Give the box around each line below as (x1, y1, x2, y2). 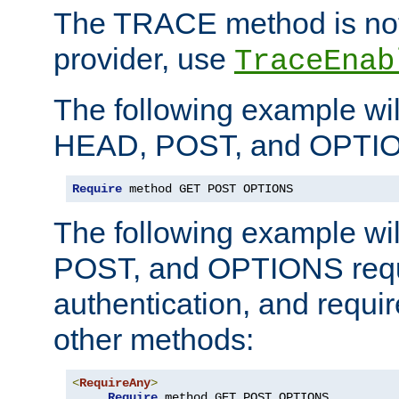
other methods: (53, 322, 254, 356)
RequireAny (79, 375, 151, 390)
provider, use (53, 41, 234, 76)
